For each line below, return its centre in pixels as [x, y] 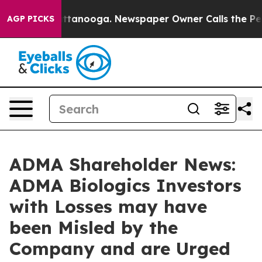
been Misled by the [94, 227]
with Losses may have [108, 206]
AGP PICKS [31, 19]
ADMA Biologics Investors [125, 185]
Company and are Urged [120, 249]
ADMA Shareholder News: [123, 164]
